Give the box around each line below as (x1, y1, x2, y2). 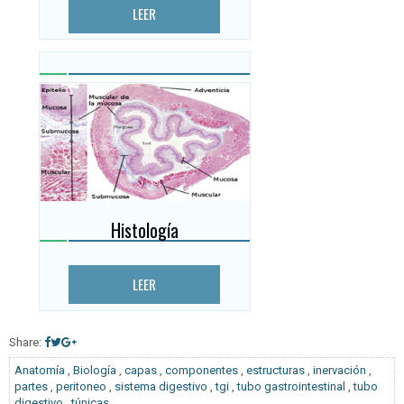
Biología (73, 363, 116, 378)
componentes (165, 363, 238, 378)
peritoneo (56, 380, 106, 394)
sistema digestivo (115, 380, 207, 394)
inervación (313, 363, 366, 378)
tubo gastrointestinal (237, 380, 345, 394)
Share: (9, 335, 44, 350)
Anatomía (14, 363, 65, 378)
